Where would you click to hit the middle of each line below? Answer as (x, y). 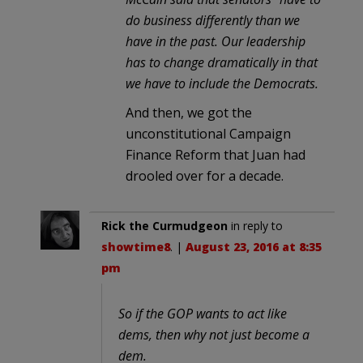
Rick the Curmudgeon (164, 225)
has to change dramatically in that (222, 62)
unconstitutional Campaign (208, 133)
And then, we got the (189, 112)
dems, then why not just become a (214, 334)
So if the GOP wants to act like (203, 313)
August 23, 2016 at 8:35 (254, 246)
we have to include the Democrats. (222, 83)
